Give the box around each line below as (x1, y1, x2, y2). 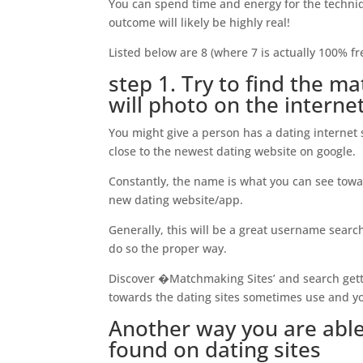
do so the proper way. (109, 241, 228, 256)
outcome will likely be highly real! (109, 15, 291, 30)
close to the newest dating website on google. (109, 143, 357, 159)
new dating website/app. (109, 192, 244, 207)
